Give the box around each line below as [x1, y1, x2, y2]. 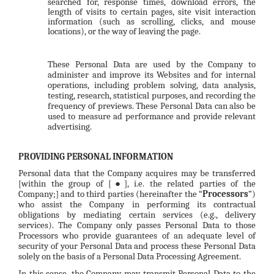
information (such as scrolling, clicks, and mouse [48, 15, 256, 27]
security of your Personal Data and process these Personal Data [18, 240, 256, 252]
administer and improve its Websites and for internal [48, 68, 256, 80]
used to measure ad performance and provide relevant [48, 110, 256, 122]
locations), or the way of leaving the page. [48, 25, 201, 37]
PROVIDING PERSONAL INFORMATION [18, 150, 173, 162]
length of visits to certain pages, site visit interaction [48, 6, 256, 17]
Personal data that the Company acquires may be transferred [18, 168, 256, 179]
